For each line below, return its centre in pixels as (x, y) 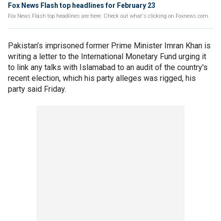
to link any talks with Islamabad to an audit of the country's (108, 67)
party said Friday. (37, 89)
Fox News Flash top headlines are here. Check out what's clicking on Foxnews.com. (109, 16)
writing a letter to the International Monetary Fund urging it (107, 56)
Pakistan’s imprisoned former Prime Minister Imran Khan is (109, 46)
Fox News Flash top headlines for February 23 (82, 5)
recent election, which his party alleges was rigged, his (102, 78)
